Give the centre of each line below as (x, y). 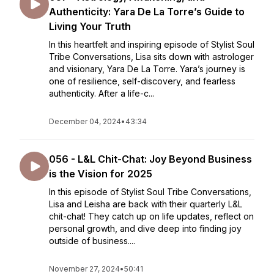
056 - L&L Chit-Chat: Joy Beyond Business (150, 159)
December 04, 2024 (85, 121)
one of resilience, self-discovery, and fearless (142, 81)
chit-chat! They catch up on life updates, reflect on (151, 216)
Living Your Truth (90, 26)
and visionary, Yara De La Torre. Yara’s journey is (147, 69)
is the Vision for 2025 (101, 174)
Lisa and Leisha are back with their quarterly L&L (146, 204)
